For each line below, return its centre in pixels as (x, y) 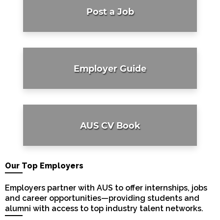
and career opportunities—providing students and (102, 198)
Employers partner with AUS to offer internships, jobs (106, 188)
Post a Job (110, 11)
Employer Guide (110, 68)
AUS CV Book (110, 125)
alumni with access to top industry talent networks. (104, 209)
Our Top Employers (44, 166)
